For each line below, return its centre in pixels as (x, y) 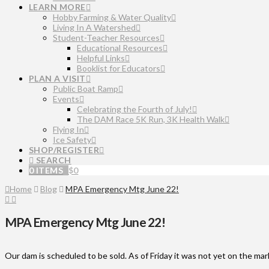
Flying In (68, 129)
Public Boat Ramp (86, 89)
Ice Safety (72, 140)
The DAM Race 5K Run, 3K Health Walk (151, 119)
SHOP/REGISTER (64, 150)
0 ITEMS (46, 170)
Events (66, 99)
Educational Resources (120, 48)
